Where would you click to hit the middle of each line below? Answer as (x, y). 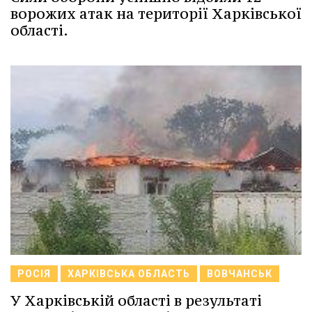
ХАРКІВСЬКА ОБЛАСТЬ (129, 273)
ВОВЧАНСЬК (240, 273)
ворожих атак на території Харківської (156, 13)
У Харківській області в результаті (136, 300)
